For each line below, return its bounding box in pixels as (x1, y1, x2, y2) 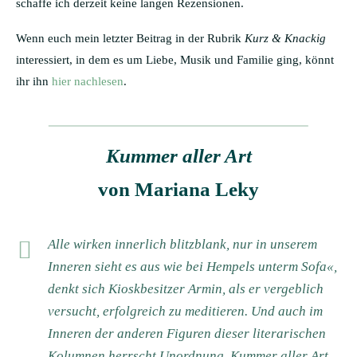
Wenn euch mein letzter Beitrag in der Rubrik (16, 31, 245, 45)
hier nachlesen (52, 74, 124, 88)
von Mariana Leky (98, 178, 259, 200)
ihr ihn (16, 74, 52, 88)
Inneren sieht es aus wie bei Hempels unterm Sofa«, (48, 258, 337, 274)
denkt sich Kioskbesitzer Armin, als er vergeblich (48, 280, 324, 296)
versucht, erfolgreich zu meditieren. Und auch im (48, 303, 323, 319)
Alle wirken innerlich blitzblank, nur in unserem (48, 236, 317, 252)
